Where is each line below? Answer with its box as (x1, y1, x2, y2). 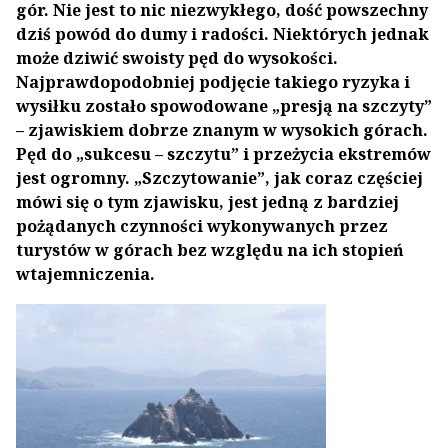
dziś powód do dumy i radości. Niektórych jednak (16, 23, 429, 45)
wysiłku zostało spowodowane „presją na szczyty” (16, 95, 432, 117)
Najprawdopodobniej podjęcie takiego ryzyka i (16, 71, 410, 93)
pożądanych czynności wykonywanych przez (16, 215, 388, 237)
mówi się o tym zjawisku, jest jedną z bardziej (16, 191, 399, 213)
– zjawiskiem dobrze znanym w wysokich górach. (16, 119, 428, 141)
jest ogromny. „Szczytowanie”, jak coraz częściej (16, 167, 423, 189)
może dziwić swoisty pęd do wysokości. (16, 47, 338, 69)
